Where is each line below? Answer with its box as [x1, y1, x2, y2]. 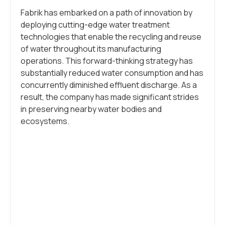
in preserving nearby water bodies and [21, 103, 162, 115]
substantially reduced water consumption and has [21, 67, 203, 78]
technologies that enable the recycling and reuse [21, 31, 201, 42]
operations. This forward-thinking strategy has [21, 55, 193, 66]
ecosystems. [21, 116, 69, 127]
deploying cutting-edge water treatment [21, 19, 170, 30]
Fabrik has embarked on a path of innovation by [21, 7, 192, 18]
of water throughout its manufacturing [21, 43, 161, 54]
